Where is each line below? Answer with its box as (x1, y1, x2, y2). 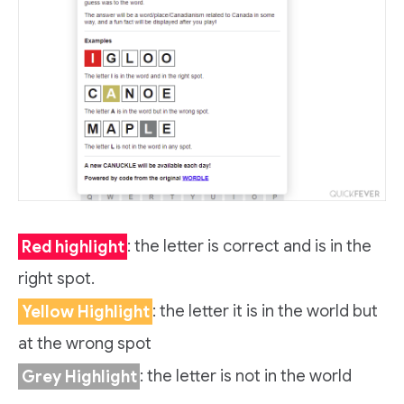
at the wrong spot (18, 334, 151, 354)
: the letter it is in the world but (152, 301, 379, 322)
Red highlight (21, 236, 124, 257)
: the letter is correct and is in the (127, 236, 372, 257)
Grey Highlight (21, 366, 137, 387)
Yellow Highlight (21, 301, 150, 322)
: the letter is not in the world (140, 366, 353, 387)
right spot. (18, 269, 95, 289)
